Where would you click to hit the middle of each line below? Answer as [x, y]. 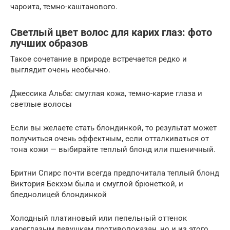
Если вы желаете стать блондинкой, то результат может [113, 128]
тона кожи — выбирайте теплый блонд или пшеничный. [113, 149]
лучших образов [49, 43]
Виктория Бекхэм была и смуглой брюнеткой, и [97, 184]
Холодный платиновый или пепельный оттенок [99, 218]
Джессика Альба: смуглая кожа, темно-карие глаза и [106, 93]
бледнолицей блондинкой [59, 194]
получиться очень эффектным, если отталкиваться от [110, 138]
